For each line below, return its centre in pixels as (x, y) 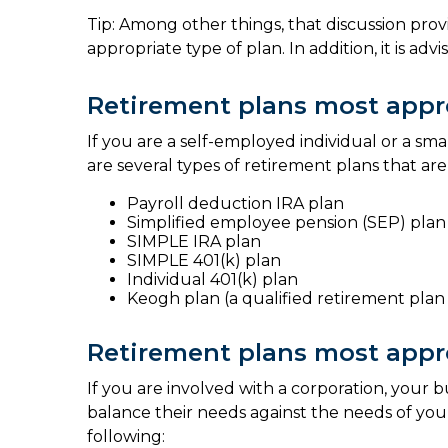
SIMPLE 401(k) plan (204, 260)
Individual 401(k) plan (212, 279)
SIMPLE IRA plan (194, 241)
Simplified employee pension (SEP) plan (286, 222)
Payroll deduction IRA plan (235, 203)
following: (126, 436)
